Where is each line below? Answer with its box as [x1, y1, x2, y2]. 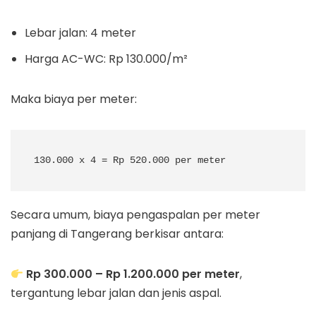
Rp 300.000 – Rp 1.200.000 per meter [26, 266, 241, 283]
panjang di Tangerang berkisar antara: [11, 226, 224, 243]
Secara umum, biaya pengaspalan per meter [11, 207, 260, 224]
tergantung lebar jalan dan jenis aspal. [11, 285, 221, 302]
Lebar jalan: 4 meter [25, 25, 136, 42]
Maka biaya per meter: [11, 91, 137, 108]
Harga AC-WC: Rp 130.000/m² [25, 51, 188, 68]
